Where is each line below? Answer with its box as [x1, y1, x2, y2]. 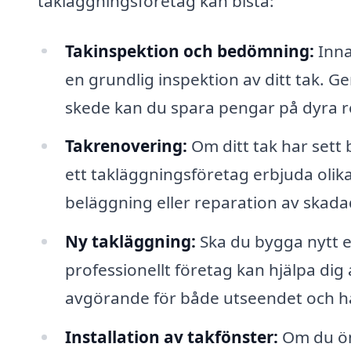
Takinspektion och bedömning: [64, 39, 314, 62]
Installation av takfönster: [64, 326, 278, 349]
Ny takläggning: [64, 230, 196, 253]
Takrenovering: [64, 135, 187, 157]
